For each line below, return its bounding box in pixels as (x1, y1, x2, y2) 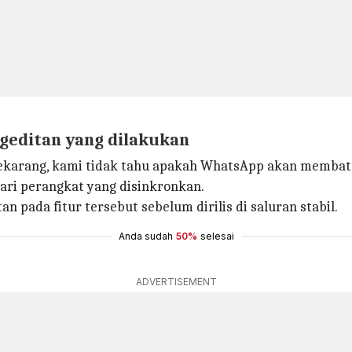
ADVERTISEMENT (135, 276, 217, 288)
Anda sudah (118, 230, 173, 242)
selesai (200, 230, 234, 242)
